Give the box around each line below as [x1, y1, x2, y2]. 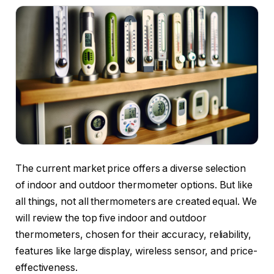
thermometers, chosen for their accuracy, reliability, [15, 228, 251, 240]
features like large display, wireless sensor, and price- [15, 245, 257, 257]
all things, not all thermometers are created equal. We [15, 195, 257, 207]
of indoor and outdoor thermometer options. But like [15, 179, 253, 191]
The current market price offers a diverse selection [15, 162, 246, 174]
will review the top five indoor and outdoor [15, 212, 207, 224]
